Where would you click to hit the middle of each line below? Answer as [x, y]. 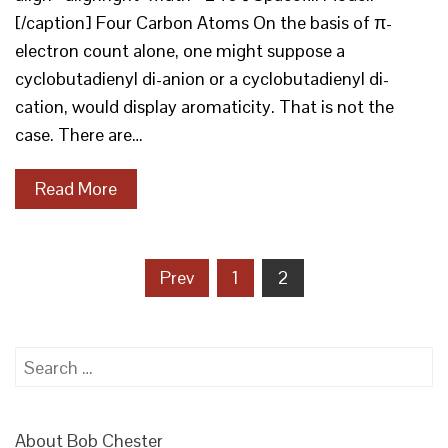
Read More [76, 188]
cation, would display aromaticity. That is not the [204, 106]
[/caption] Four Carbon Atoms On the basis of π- [203, 22]
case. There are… [79, 134]
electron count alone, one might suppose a [180, 50]
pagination [60, 304]
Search [41, 359]
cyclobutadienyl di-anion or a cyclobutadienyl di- [202, 78]
